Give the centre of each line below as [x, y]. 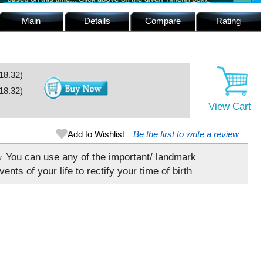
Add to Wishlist [96, 134]
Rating [229, 21]
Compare [163, 21]
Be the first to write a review [186, 134]
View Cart [230, 106]
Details [97, 21]
